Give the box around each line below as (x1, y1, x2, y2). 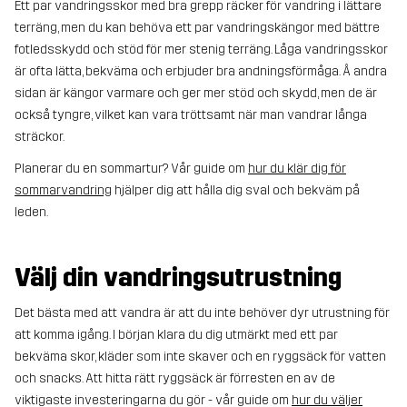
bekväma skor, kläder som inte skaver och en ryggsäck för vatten (15, 348, 386, 364)
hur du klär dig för (248, 161, 346, 177)
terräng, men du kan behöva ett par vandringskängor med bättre (15, 20, 380, 36)
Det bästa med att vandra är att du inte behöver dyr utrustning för (15, 304, 390, 321)
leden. (15, 204, 48, 221)
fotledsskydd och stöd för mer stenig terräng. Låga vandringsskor (15, 42, 388, 58)
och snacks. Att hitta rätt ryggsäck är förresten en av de (15, 370, 335, 386)
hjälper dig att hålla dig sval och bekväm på (112, 183, 360, 199)
